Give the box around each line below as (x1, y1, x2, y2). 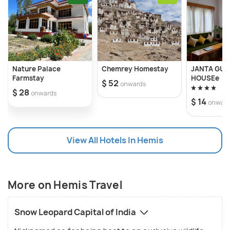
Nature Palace (12, 64, 61, 73)
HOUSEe (191, 73, 219, 83)
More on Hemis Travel (8, 178, 122, 192)
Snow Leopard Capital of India (14, 206, 138, 218)
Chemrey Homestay (102, 64, 168, 73)
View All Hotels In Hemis (67, 134, 163, 146)
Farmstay (12, 73, 44, 83)
